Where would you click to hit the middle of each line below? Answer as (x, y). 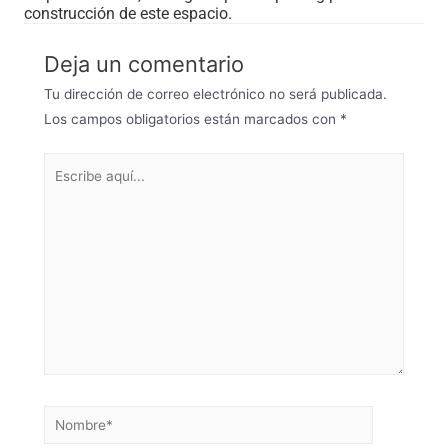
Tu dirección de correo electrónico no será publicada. (215, 94)
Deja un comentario (144, 64)
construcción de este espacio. (128, 14)
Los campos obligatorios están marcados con (192, 119)
